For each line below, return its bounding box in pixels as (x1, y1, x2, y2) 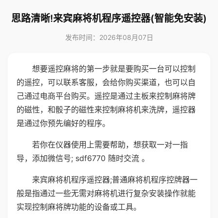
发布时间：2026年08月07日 (65, 33, 153, 41)
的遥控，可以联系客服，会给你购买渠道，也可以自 (17, 77, 196, 87)
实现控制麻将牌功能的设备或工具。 (17, 202, 141, 212)
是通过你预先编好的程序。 (17, 118, 110, 128)
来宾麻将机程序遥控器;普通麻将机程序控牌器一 (32, 175, 198, 184)
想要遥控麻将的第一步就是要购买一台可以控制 (32, 64, 196, 73)
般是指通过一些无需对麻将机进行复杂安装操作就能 (17, 188, 196, 198)
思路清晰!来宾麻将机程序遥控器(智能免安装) (11, 13, 207, 24)
